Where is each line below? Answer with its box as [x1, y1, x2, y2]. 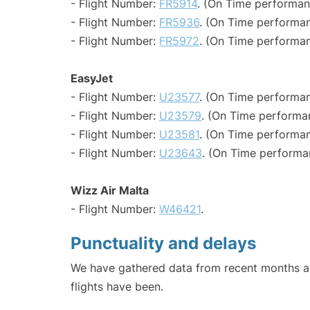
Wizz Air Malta [71, 183, 149, 198]
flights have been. [71, 280, 163, 294]
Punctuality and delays [71, 233, 256, 254]
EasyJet [71, 71, 113, 86]
